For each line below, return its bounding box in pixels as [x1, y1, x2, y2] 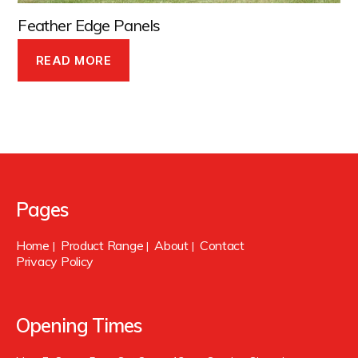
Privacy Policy [16, 253, 94, 270]
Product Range [60, 237, 144, 254]
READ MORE [35, 52, 112, 68]
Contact [199, 237, 245, 254]
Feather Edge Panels [18, 15, 161, 36]
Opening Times [16, 313, 143, 338]
